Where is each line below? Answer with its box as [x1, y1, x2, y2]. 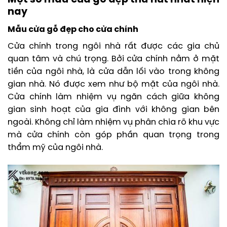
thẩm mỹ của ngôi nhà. [8, 143, 103, 152]
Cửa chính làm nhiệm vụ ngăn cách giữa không [8, 92, 219, 101]
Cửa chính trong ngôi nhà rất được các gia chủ [8, 42, 219, 51]
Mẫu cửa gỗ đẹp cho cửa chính [8, 25, 138, 34]
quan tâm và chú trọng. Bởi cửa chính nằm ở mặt [8, 54, 219, 63]
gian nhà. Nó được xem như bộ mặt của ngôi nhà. [8, 80, 219, 89]
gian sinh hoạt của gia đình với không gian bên [8, 105, 219, 114]
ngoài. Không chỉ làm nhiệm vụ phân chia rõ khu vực [8, 118, 219, 127]
